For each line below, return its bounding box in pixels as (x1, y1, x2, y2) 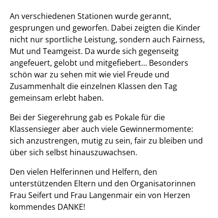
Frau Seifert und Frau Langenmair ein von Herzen (10, 190, 190, 201)
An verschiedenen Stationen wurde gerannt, (10, 10, 171, 21)
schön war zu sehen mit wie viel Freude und (10, 69, 169, 80)
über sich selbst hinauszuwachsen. (10, 147, 139, 158)
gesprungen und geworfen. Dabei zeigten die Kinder (10, 22, 200, 33)
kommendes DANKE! (10, 201, 85, 213)
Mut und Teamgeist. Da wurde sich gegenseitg (10, 45, 179, 56)
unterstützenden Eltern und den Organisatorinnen (10, 178, 196, 189)
